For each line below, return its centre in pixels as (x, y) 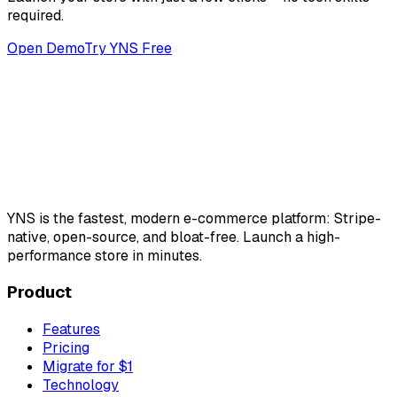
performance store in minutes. (105, 255)
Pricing (66, 348)
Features (71, 330)
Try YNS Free (128, 48)
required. (35, 15)
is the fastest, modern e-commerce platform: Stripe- (210, 218)
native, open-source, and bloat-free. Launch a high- (174, 237)
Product (39, 292)
